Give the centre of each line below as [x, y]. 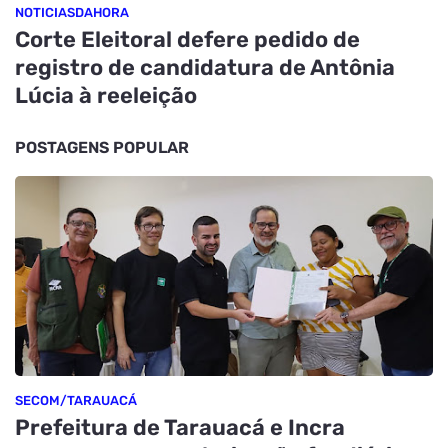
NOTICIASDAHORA [72, 13]
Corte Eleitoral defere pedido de [187, 40]
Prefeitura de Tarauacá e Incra [180, 428]
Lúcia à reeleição [106, 96]
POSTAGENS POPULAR [102, 148]
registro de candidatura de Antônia [205, 68]
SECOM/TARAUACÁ [76, 401]
